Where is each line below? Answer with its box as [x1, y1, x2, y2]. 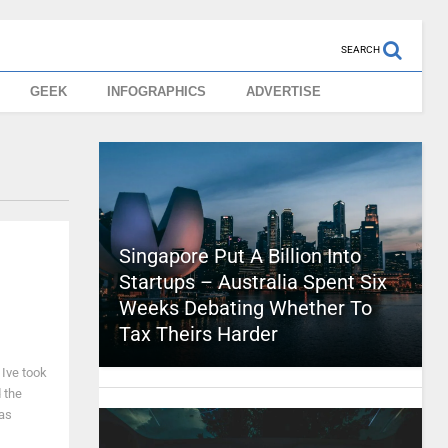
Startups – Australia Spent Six [118, 270, 387, 294]
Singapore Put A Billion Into [118, 244, 361, 268]
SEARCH [340, 44, 380, 55]
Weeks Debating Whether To [118, 296, 372, 320]
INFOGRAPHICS [107, 84, 207, 99]
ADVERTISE [246, 84, 322, 99]
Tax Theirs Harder [118, 322, 278, 346]
